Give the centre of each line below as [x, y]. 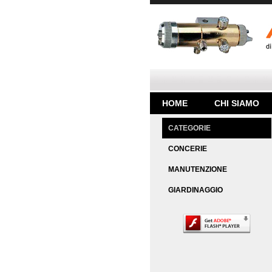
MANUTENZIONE [198, 169]
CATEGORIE [189, 128]
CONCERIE [188, 149]
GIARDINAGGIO [195, 190]
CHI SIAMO [237, 103]
